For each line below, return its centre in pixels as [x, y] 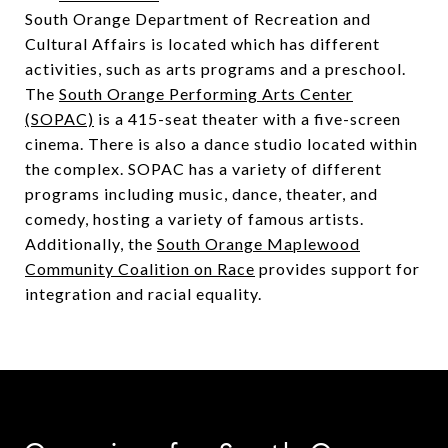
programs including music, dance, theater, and [201, 193]
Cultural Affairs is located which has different [202, 43]
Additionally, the [91, 243]
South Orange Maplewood [258, 243]
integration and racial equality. [143, 293]
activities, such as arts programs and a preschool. [215, 68]
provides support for [337, 268]
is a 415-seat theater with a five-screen [247, 118]
